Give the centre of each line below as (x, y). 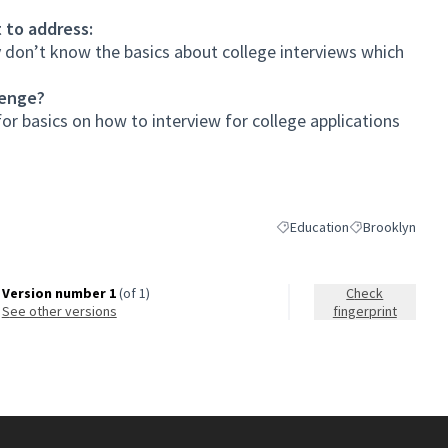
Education (319, 227)
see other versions (63, 311)
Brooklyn (389, 227)
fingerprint (364, 311)
